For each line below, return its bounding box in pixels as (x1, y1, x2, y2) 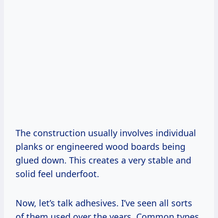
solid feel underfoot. (16, 168, 99, 180)
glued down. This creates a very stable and (16, 154, 191, 166)
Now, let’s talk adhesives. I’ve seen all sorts (16, 197, 192, 209)
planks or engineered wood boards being (16, 141, 185, 153)
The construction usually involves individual (16, 127, 196, 139)
